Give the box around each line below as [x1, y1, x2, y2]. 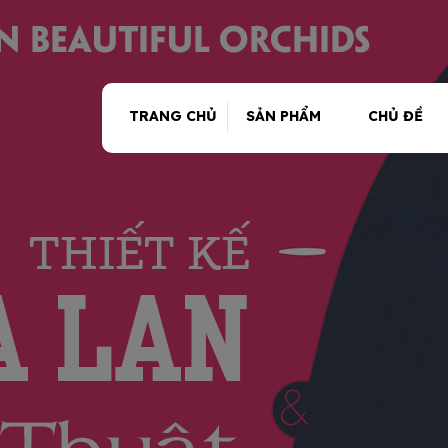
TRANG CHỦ [128, 107, 217, 125]
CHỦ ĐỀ [367, 107, 423, 125]
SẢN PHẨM [246, 107, 322, 125]
